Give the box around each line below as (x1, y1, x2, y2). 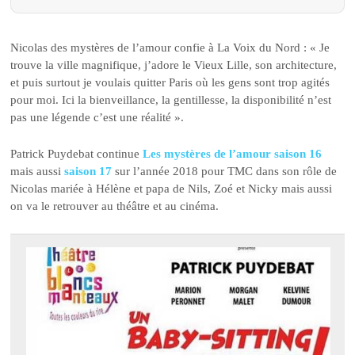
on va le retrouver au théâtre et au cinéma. (10, 200, 219, 213)
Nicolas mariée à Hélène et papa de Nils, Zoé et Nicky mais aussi (10, 182, 333, 196)
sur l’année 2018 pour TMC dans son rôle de (112, 165, 338, 178)
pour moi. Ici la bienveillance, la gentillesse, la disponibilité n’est (10, 93, 332, 106)
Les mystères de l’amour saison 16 (143, 147, 323, 161)
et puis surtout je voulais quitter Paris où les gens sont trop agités (10, 75, 330, 89)
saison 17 (64, 165, 113, 178)
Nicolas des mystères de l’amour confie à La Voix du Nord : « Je (10, 40, 330, 54)
